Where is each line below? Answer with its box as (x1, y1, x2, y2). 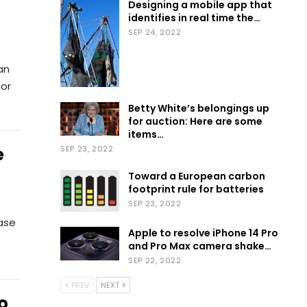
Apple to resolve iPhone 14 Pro (128, 225, 279, 240)
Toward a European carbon (128, 169, 266, 184)
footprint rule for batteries (128, 182, 265, 197)
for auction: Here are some (128, 114, 263, 129)
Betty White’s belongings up (128, 101, 270, 116)
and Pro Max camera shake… (128, 238, 272, 253)
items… (128, 127, 164, 142)
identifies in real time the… (128, 11, 261, 25)
